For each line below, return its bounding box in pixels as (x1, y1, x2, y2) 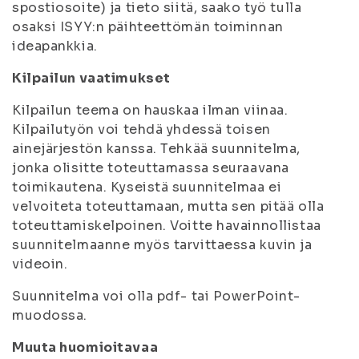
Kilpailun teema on (12, 102, 144, 119)
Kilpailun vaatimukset (12, 70, 171, 87)
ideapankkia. (12, 38, 98, 54)
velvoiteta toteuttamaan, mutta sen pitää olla (12, 198, 325, 215)
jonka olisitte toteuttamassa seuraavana (12, 159, 289, 176)
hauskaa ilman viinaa (143, 102, 284, 119)
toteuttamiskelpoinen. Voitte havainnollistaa (12, 217, 321, 234)
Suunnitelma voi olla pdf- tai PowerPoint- (12, 288, 301, 305)
